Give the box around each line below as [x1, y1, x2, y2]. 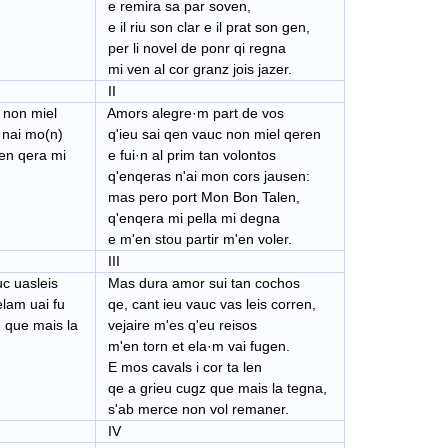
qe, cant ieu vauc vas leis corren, [100, 296, 316, 313]
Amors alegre [107, 105, 192, 122]
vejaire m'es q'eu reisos [100, 317, 257, 334]
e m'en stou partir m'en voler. [100, 231, 292, 248]
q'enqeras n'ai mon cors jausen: [100, 168, 310, 185]
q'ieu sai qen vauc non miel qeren [100, 126, 321, 143]
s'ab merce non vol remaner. [100, 401, 289, 418]
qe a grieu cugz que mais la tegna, [100, 380, 327, 397]
